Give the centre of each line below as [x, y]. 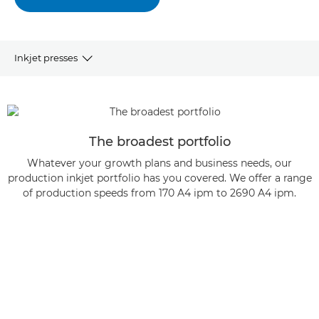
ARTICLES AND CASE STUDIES [84, 200]
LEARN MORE [46, 235]
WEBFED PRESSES [58, 164]
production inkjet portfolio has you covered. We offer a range [159, 178]
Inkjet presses [46, 57]
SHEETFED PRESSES [62, 129]
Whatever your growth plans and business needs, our [159, 163]
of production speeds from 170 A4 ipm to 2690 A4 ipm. [159, 193]
